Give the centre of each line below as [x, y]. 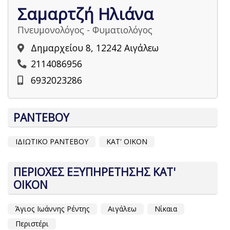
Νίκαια [166, 208]
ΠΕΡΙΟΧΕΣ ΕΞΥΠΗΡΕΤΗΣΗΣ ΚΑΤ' [94, 171]
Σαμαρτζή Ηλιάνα [86, 14]
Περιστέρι [32, 223]
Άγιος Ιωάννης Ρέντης [52, 208]
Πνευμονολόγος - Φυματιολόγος [85, 30]
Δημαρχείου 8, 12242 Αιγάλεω [95, 47]
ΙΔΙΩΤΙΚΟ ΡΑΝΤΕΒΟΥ [52, 142]
